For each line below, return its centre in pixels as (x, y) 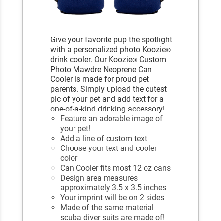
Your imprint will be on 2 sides (112, 197)
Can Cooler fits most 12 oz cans (116, 168)
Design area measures (99, 178)
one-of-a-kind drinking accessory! (108, 109)
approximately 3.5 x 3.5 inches (113, 187)
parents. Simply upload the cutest (109, 89)
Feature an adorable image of (112, 118)
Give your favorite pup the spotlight (111, 39)
